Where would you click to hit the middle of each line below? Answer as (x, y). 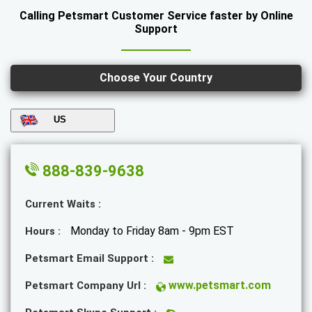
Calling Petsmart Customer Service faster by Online (156, 16)
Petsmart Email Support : (91, 258)
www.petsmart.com (218, 285)
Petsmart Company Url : (87, 286)
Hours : (44, 231)
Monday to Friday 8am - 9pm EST (152, 231)
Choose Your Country (156, 78)
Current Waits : (63, 204)
